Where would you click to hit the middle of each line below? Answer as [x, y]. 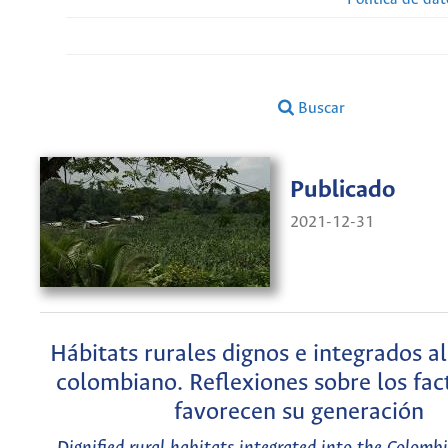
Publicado [342, 191]
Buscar [320, 108]
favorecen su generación [298, 412]
